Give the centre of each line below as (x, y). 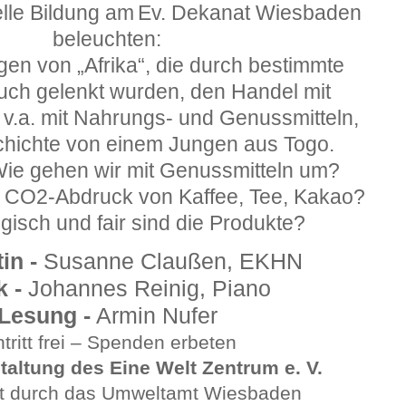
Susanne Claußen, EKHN (169, 261)
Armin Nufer (154, 315)
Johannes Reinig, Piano (146, 288)
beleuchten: (107, 39)
